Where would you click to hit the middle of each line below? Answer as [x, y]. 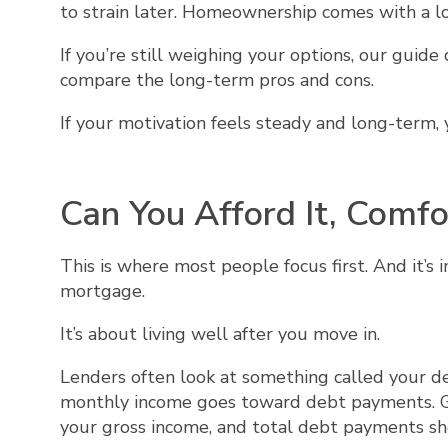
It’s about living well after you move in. [222, 333]
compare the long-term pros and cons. [217, 80]
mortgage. [102, 290]
